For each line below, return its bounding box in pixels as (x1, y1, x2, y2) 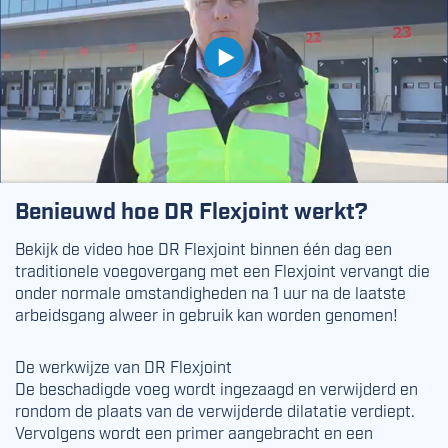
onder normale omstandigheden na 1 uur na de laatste (15, 282, 406, 302)
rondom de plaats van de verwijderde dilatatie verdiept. (15, 400, 415, 420)
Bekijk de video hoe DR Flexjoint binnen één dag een (15, 238, 392, 258)
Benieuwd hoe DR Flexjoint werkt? (15, 196, 368, 223)
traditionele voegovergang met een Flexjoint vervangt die (15, 260, 430, 280)
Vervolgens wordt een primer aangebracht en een (15, 422, 373, 442)
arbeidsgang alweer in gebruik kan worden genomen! (15, 304, 398, 324)
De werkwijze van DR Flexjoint (15, 356, 232, 376)
